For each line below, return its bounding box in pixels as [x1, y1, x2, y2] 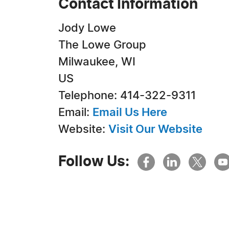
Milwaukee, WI [58, 56, 135, 67]
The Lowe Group [58, 39, 146, 51]
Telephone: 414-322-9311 [58, 90, 196, 101]
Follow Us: [58, 155, 129, 169]
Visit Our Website [108, 124, 202, 135]
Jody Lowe [58, 22, 116, 34]
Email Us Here [93, 107, 167, 118]
